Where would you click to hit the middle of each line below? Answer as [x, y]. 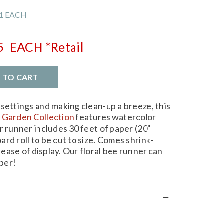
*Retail [64, 47]
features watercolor [115, 117]
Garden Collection [38, 117]
